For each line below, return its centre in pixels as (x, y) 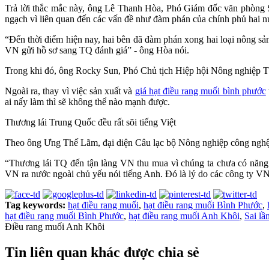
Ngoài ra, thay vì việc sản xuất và (70, 91)
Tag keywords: (36, 205)
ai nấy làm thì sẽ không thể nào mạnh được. (87, 101)
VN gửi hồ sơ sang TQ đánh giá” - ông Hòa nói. (97, 50)
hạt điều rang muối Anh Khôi (184, 216)
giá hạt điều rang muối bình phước (200, 91)
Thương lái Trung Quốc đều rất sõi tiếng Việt (90, 122)
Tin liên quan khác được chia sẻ (102, 252)
